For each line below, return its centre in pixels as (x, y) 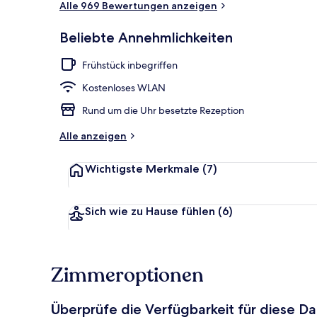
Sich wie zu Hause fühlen (150, 211)
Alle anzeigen (93, 136)
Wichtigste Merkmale (142, 168)
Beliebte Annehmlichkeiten (146, 37)
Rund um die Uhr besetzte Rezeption (163, 110)
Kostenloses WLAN (124, 87)
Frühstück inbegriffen (130, 65)
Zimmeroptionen (127, 275)
